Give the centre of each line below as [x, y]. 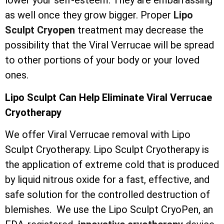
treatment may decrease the [140, 30]
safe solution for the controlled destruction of [107, 195]
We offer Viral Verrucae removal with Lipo [98, 135]
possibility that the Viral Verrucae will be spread [109, 45]
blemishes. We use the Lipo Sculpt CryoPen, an [109, 210]
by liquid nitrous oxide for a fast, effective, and [107, 180]
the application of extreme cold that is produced [112, 165]
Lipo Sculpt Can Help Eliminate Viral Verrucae [108, 97]
